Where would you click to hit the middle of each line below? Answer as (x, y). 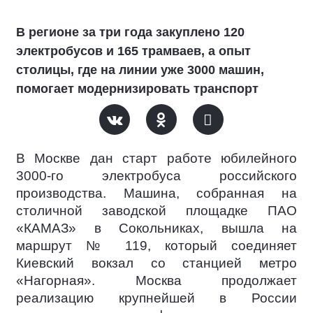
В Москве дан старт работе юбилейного (156, 158)
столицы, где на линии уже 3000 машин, (140, 70)
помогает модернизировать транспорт (137, 88)
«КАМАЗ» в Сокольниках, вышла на (156, 228)
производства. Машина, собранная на (156, 193)
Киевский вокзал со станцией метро (156, 263)
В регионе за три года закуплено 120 (130, 32)
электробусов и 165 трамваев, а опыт (133, 51)
